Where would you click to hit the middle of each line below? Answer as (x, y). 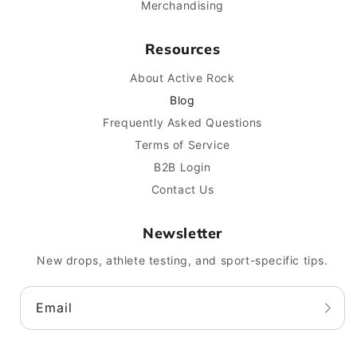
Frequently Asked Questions (182, 122)
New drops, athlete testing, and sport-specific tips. (182, 260)
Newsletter (182, 233)
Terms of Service (182, 145)
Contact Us (182, 189)
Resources (182, 49)
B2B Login (182, 167)
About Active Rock (182, 78)
